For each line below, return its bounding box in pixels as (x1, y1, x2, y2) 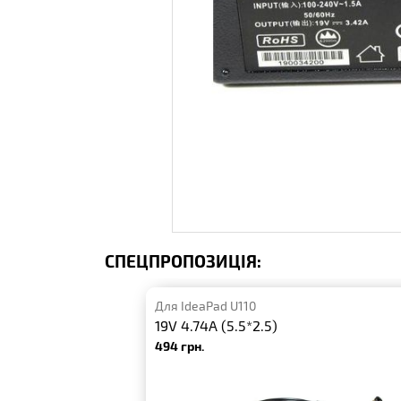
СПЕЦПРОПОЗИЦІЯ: (105, 251, 261, 272)
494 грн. (155, 337, 205, 354)
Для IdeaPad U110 (155, 298, 257, 314)
